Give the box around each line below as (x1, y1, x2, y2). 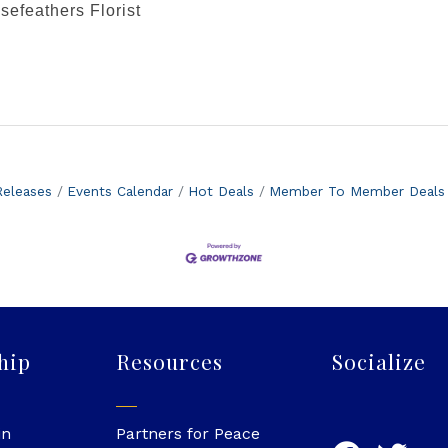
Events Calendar (66, 183, 173, 200)
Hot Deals (187, 183, 254, 200)
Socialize (332, 347, 427, 376)
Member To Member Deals (268, 183, 445, 200)
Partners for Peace (115, 424, 260, 444)
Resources (115, 347, 223, 376)
